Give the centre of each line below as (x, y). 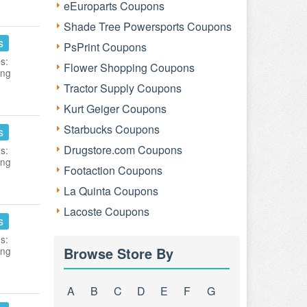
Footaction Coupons (113, 170)
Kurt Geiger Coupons (115, 109)
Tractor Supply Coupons (123, 88)
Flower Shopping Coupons (129, 67)
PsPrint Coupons (105, 47)
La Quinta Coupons (111, 191)
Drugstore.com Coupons (123, 150)
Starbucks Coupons (112, 129)
